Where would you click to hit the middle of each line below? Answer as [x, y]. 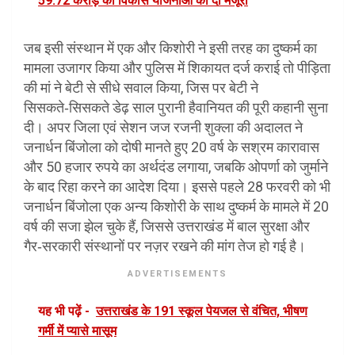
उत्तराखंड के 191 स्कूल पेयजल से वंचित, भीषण [202, 311]
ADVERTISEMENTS [177, 274]
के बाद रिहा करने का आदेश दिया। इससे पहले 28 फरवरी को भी [177, 187]
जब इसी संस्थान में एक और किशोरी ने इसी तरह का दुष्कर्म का [170, 48]
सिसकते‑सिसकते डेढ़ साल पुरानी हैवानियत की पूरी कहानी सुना [176, 108]
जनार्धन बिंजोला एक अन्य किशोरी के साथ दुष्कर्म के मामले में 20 [176, 207]
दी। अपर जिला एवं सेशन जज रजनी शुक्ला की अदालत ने [163, 128]
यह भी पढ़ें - [64, 311]
